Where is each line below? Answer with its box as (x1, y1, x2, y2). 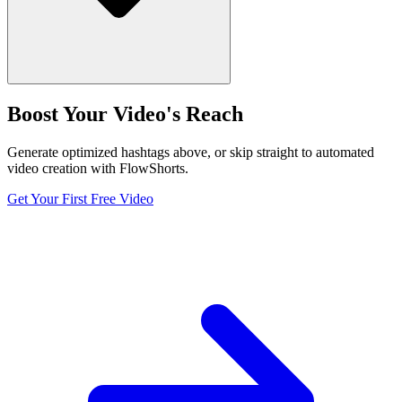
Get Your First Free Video (7, 191, 153, 207)
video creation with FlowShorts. (7, 161, 188, 177)
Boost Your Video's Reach (7, 102, 243, 127)
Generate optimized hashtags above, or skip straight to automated (7, 144, 374, 161)
